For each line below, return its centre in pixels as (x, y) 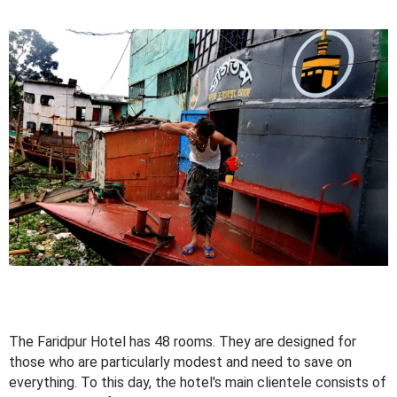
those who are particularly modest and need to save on (180, 362)
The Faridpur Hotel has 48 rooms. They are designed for (183, 342)
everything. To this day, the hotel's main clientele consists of (198, 383)
